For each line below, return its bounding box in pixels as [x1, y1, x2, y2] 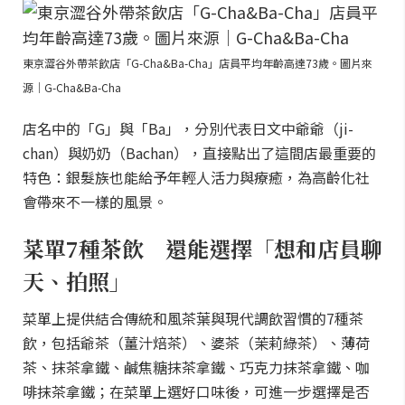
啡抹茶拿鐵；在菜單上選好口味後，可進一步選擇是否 [23, 381, 370, 402]
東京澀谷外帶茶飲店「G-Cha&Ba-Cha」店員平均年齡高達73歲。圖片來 [23, 55, 372, 71]
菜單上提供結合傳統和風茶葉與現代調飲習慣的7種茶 [23, 307, 363, 329]
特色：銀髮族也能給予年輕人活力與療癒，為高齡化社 [23, 166, 370, 188]
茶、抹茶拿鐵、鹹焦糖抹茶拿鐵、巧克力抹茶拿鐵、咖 [23, 356, 370, 378]
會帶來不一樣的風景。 [23, 191, 167, 212]
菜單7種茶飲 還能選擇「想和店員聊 [23, 232, 382, 264]
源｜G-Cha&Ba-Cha [23, 80, 121, 95]
